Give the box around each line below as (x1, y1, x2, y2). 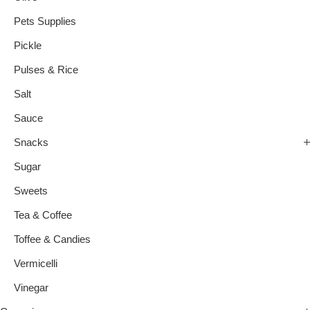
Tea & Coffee (14, 210, 72, 221)
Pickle (14, 40, 42, 52)
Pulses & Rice (14, 64, 78, 76)
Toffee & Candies (14, 234, 91, 246)
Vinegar (14, 282, 48, 294)
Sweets (14, 185, 48, 197)
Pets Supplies (14, 16, 76, 28)
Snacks (14, 137, 48, 149)
